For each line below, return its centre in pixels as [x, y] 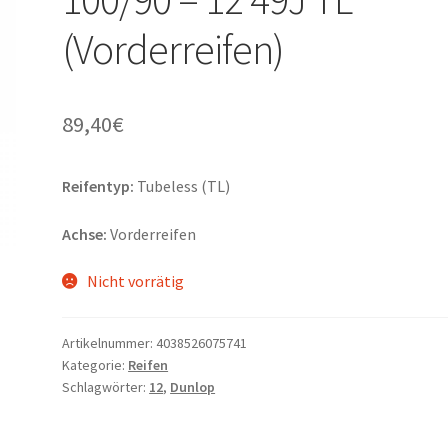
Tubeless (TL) [182, 186]
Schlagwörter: [106, 387]
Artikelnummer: [109, 343]
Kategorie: [95, 365]
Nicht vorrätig [135, 281]
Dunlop [193, 387]
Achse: [85, 233]
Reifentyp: [98, 186]
